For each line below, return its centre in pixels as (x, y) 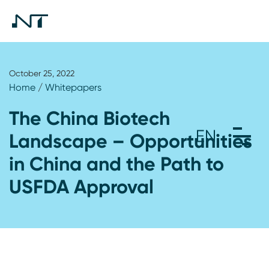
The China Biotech (89, 118)
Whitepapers (73, 87)
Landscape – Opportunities (131, 141)
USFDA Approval (81, 186)
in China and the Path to (116, 164)
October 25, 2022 (42, 73)
